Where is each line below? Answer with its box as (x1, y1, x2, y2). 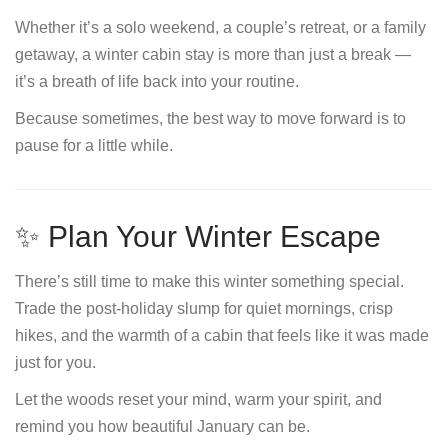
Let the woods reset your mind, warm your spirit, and (15, 391, 382, 408)
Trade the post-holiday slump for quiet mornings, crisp (15, 300, 393, 317)
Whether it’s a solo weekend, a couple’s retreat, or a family (15, 19, 426, 36)
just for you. (15, 354, 96, 371)
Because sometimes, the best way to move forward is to (15, 110, 406, 127)
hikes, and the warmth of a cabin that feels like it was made (15, 327, 429, 344)
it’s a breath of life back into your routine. (15, 73, 299, 90)
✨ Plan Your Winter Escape (15, 220, 381, 253)
